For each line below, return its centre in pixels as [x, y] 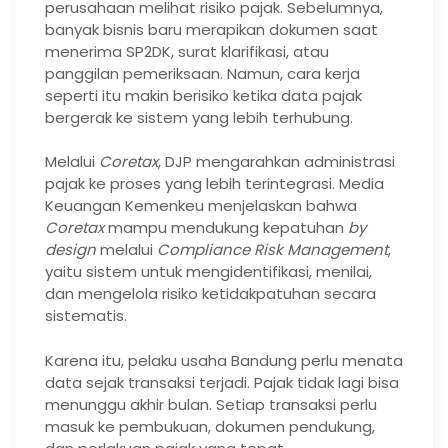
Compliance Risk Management [272, 250]
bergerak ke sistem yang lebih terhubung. [199, 117]
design [70, 250]
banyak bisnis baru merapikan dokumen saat [211, 29]
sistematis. [86, 316]
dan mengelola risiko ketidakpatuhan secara [210, 294]
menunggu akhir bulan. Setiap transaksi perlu [211, 404]
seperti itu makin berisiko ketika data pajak [203, 95]
